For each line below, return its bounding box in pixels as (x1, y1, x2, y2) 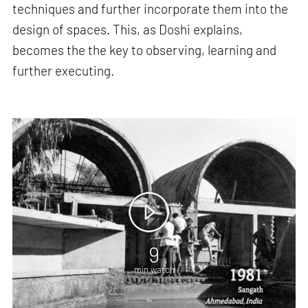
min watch (133, 264, 175, 276)
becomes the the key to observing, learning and (12, 42, 277, 58)
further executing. (12, 63, 115, 79)
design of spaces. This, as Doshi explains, (12, 21, 243, 38)
